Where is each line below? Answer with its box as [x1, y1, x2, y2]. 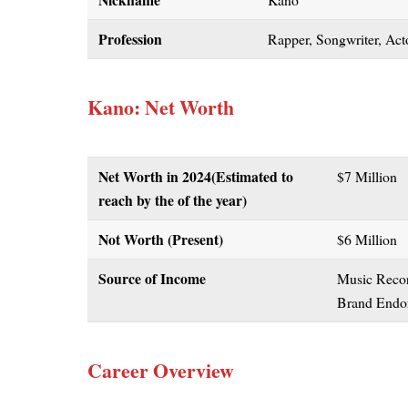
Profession [98, 28, 163, 50]
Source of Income [98, 267, 207, 289]
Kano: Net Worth [87, 93, 235, 122]
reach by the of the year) [98, 189, 248, 210]
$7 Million [337, 166, 403, 186]
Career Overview [87, 356, 235, 385]
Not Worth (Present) [98, 228, 224, 250]
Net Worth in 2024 [98, 165, 212, 187]
